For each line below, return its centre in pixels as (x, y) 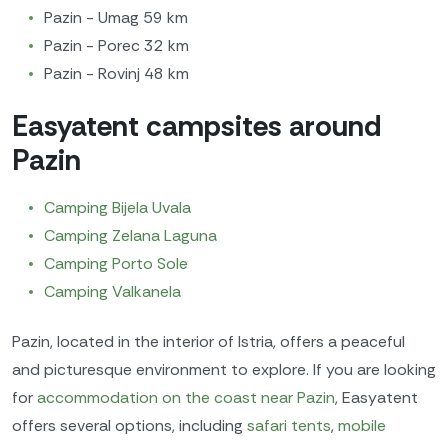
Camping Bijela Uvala (117, 208)
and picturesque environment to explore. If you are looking (224, 369)
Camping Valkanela (112, 292)
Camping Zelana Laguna (130, 236)
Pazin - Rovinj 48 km (116, 74)
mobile (362, 425)
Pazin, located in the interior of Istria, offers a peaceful (208, 341)
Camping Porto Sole (116, 264)
